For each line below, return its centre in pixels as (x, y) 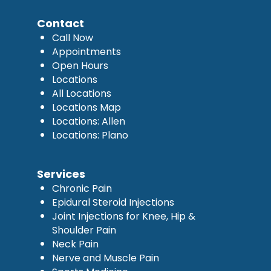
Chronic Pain (82, 188)
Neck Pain (75, 244)
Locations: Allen (88, 121)
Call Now (72, 38)
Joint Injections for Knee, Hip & (123, 216)
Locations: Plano (90, 135)
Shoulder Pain (84, 230)
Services (61, 174)
